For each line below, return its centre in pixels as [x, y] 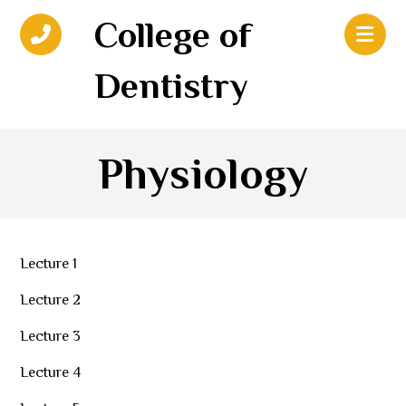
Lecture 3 [51, 338]
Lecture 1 [49, 265]
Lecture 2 [51, 301]
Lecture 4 [51, 374]
